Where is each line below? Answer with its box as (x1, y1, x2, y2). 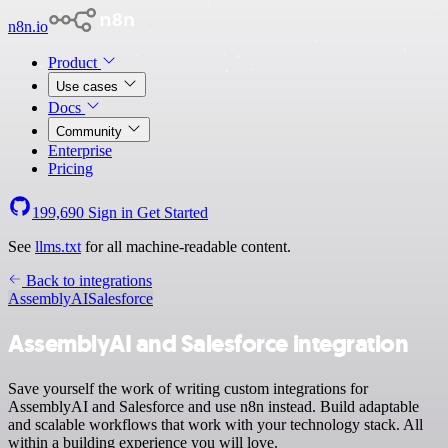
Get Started (137, 204, 208, 221)
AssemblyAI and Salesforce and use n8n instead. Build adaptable (8, 397, 419, 415)
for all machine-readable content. (81, 238, 291, 255)
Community (56, 124, 126, 139)
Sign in (84, 204, 137, 221)
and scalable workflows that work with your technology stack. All (8, 415, 423, 433)
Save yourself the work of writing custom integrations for (8, 379, 368, 397)
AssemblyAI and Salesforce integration (8, 327, 409, 360)
